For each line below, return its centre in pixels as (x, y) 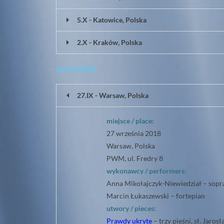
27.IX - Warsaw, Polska (113, 95)
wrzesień (76, 69)
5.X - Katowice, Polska (112, 20)
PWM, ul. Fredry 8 (135, 158)
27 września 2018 (134, 133)
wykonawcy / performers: (146, 171)
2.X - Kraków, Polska (109, 42)
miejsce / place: (130, 121)
